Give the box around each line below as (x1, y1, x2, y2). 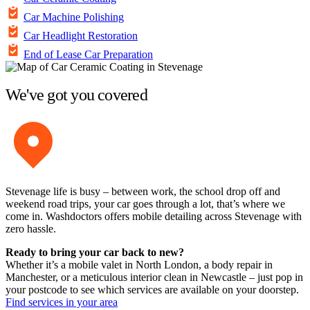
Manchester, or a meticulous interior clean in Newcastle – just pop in (6, 271, 303, 284)
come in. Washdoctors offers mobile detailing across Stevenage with (6, 210, 302, 223)
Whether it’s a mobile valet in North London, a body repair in (6, 259, 273, 271)
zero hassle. (6, 223, 56, 235)
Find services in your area (6, 296, 118, 309)
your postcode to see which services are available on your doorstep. (6, 284, 299, 296)
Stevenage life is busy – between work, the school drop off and (6, 185, 280, 198)
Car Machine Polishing (24, 10, 124, 23)
